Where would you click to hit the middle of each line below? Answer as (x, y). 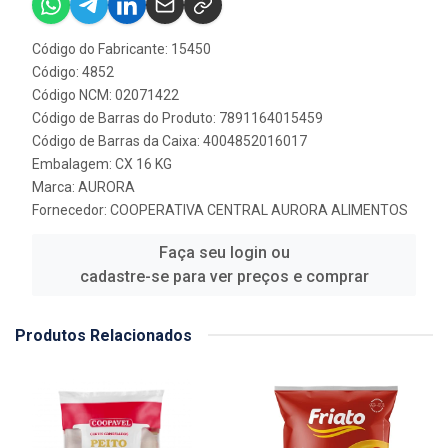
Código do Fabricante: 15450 (121, 48)
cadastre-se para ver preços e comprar (224, 276)
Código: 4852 (73, 71)
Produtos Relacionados (103, 335)
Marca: (55, 186)
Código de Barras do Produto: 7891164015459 (177, 117)
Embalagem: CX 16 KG (102, 163)
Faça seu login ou (224, 252)
